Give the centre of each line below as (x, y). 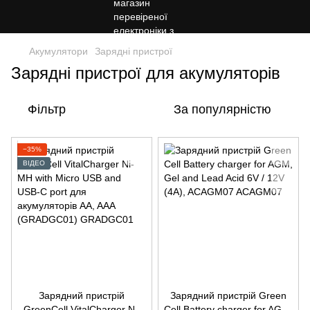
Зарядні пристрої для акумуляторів (146, 73)
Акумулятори (58, 51)
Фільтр (47, 109)
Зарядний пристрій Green (228, 295)
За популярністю (222, 109)
